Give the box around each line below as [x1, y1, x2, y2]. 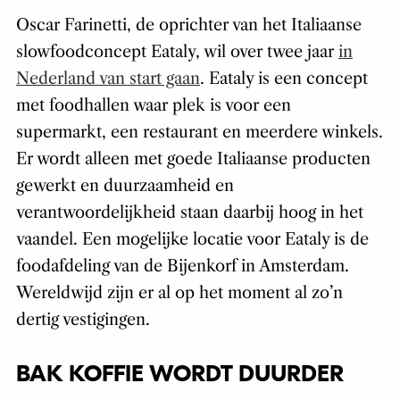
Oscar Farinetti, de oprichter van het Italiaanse [15, 15, 362, 36]
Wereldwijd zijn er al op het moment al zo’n [15, 283, 343, 304]
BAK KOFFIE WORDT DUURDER [15, 361, 344, 388]
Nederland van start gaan [15, 69, 200, 89]
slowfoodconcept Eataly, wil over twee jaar [15, 42, 338, 62]
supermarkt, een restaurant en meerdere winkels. [15, 122, 383, 143]
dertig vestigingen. [15, 310, 150, 330]
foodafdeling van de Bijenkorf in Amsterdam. [15, 256, 349, 277]
